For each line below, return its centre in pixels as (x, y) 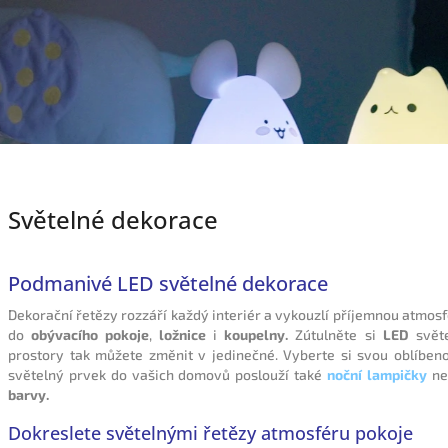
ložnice (183, 334)
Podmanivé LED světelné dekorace (168, 283)
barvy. (28, 394)
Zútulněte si (335, 334)
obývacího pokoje (87, 334)
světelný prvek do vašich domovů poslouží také (165, 374)
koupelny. (256, 334)
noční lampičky (377, 374)
